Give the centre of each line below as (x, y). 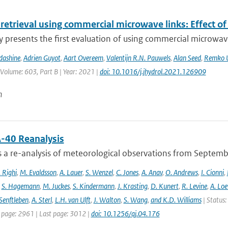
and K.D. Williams (176, 200)
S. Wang (135, 200)
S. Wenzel (99, 172)
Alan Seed (187, 58)
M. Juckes (56, 186)
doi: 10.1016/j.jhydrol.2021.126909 (153, 72)
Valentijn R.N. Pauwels (138, 58)
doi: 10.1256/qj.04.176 (125, 213)
